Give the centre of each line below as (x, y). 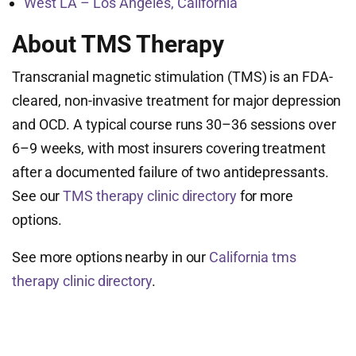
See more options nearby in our (111, 257)
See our (38, 196)
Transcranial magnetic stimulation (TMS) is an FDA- (172, 77)
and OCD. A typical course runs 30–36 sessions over (174, 125)
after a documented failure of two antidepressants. (170, 172)
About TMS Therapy (118, 44)
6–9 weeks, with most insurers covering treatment (169, 149)
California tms (253, 257)
